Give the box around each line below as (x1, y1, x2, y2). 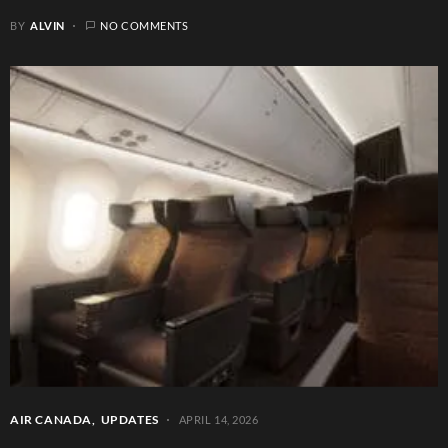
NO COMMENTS (100, 18, 189, 32)
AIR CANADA (10, 411, 92, 427)
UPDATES (100, 411, 159, 427)
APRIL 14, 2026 (178, 412, 259, 426)
